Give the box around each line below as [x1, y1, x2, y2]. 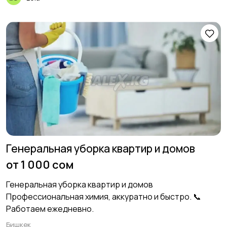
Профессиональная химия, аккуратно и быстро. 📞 [6, 191, 201, 203]
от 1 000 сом [6, 157, 74, 173]
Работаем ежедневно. [6, 203, 94, 215]
